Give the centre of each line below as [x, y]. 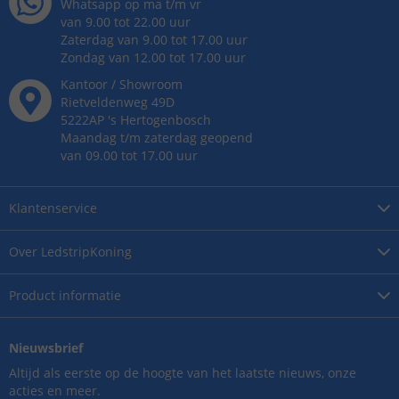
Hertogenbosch [166, 120]
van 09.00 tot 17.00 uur [129, 155]
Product [34, 295]
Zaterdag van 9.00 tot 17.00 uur [154, 40]
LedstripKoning [86, 252]
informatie [90, 295]
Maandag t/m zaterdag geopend [157, 138]
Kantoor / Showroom [122, 84]
